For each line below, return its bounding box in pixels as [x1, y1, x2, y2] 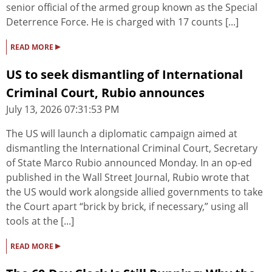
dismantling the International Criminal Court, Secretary [6, 141, 257, 155]
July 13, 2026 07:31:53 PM [6, 103, 119, 117]
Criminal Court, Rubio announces [6, 84, 205, 101]
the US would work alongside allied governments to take [6, 185, 263, 199]
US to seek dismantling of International [6, 66, 243, 83]
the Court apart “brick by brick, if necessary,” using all [6, 200, 248, 214]
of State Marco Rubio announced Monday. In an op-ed [6, 156, 252, 170]
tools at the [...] [6, 214, 74, 228]
